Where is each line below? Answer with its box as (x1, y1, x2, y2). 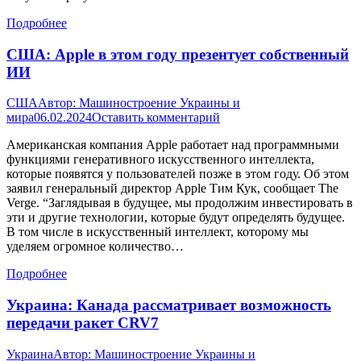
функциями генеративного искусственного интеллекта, (6, 152, 314, 167)
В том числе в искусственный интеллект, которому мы (6, 225, 309, 239)
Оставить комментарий (92, 110, 220, 125)
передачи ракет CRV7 (6, 314, 159, 331)
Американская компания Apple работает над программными (6, 138, 339, 152)
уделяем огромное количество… (6, 239, 184, 254)
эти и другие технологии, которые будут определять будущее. (6, 210, 345, 225)
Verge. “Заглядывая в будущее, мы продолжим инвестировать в (6, 196, 353, 210)
